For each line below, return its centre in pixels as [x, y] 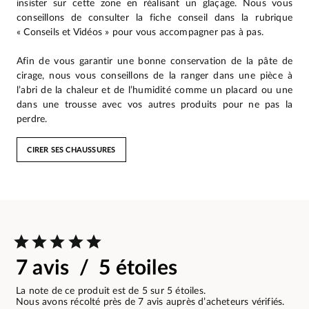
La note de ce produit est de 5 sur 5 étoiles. [111, 291]
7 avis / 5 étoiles [97, 269]
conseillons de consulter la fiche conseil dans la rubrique [154, 18]
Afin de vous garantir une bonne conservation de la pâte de [154, 61]
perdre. [32, 119]
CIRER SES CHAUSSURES [71, 150]
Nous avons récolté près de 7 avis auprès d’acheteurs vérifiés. [150, 302]
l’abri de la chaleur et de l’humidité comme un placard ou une [154, 90]
